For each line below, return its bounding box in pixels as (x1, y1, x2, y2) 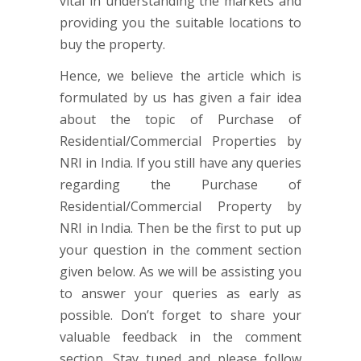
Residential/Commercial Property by (60, 197, 301, 215)
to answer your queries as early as (60, 284, 301, 302)
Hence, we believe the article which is (60, 67, 301, 85)
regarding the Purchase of (60, 176, 301, 193)
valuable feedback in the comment (60, 328, 301, 346)
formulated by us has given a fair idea (60, 89, 301, 106)
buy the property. (60, 35, 165, 53)
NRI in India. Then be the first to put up (60, 219, 301, 237)
